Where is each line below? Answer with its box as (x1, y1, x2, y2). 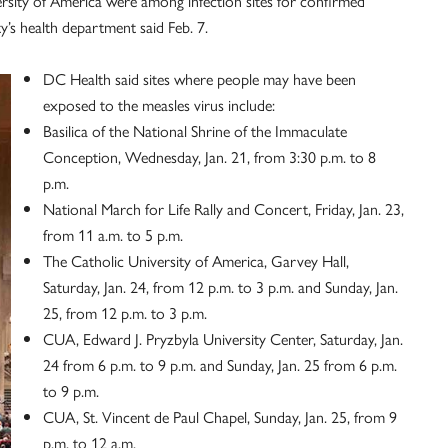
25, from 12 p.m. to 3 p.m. (43, 301, 207, 324)
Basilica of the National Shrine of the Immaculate (43, 119, 347, 142)
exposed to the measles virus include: (43, 93, 275, 116)
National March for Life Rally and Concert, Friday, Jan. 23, (43, 197, 404, 220)
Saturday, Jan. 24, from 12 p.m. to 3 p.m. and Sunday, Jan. (43, 275, 398, 298)
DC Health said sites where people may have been (43, 67, 356, 90)
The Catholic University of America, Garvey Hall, (43, 249, 349, 272)
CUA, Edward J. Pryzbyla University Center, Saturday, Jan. (43, 327, 403, 350)
